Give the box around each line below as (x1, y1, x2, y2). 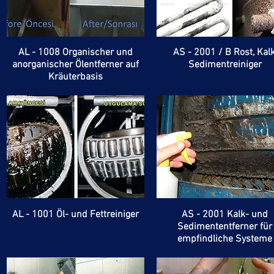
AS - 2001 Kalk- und (182, 208, 268, 221)
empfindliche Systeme (177, 232, 273, 245)
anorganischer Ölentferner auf (12, 59, 139, 72)
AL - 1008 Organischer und (18, 46, 133, 59)
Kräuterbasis (48, 71, 103, 84)
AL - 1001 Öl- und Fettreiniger (12, 208, 139, 221)
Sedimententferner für (177, 220, 273, 233)
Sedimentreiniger (188, 59, 262, 72)
